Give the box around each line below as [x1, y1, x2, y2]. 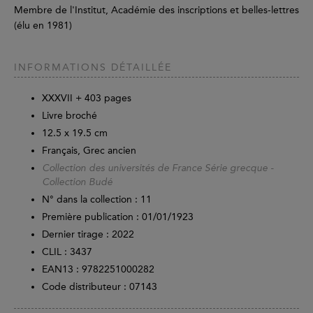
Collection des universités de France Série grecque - [42, 163, 274, 174]
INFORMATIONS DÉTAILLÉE [14, 61, 172, 74]
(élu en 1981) [14, 20, 72, 32]
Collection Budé [42, 177, 112, 188]
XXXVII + [42, 92, 85, 105]
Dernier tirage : [42, 228, 109, 241]
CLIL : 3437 [42, 246, 92, 259]
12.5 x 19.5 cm [42, 127, 108, 140]
